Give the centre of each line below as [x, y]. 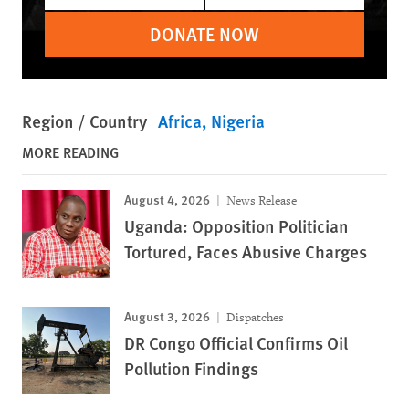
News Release [260, 200]
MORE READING [70, 152]
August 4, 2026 [167, 199]
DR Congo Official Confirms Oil [236, 342]
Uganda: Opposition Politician [236, 225]
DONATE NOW [204, 33]
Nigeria [238, 121]
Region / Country [84, 121]
